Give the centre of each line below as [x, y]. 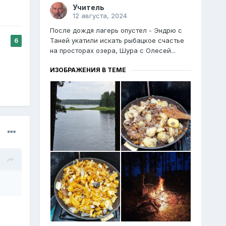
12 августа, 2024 [100, 16]
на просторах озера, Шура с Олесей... [112, 51]
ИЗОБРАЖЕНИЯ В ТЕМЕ [88, 70]
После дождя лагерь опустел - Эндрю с [116, 31]
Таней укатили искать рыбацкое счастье [117, 41]
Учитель [88, 8]
